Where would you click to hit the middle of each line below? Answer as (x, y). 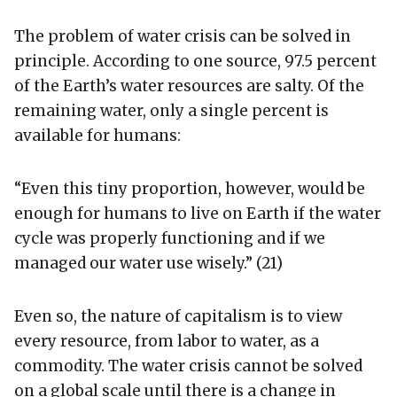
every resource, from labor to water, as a (167, 341)
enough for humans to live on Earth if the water (198, 213)
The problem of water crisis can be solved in (183, 36)
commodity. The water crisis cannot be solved (188, 366)
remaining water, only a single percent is (171, 110)
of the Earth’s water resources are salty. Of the (189, 86)
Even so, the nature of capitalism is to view (178, 316)
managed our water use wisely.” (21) (148, 263)
